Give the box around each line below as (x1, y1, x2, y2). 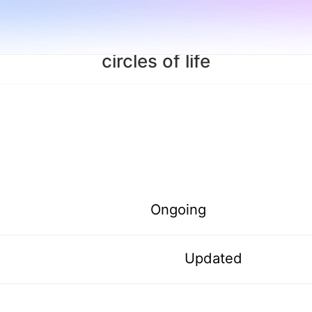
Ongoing (150, 201, 207, 219)
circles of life (101, 50, 211, 72)
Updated (185, 249, 243, 267)
